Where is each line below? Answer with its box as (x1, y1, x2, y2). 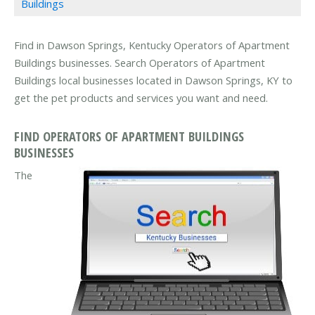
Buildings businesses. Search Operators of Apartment (14, 56, 265, 70)
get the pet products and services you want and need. (14, 91, 268, 105)
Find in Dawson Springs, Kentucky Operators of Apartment (14, 38, 290, 53)
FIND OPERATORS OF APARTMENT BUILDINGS (14, 127, 244, 145)
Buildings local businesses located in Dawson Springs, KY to (14, 73, 292, 88)
